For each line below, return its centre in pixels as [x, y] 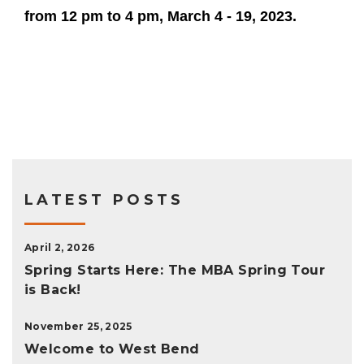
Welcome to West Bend [112, 349]
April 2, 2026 [60, 247]
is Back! [53, 289]
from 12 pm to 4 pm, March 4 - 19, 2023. [160, 16]
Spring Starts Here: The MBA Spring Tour [175, 270]
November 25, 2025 [78, 326]
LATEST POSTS [104, 199]
